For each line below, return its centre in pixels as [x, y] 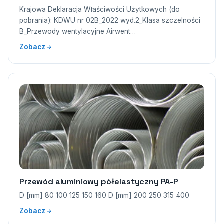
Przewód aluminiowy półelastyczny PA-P [99, 182]
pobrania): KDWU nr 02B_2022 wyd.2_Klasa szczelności [110, 20]
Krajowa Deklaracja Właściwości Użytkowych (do [100, 9]
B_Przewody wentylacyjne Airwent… [78, 31]
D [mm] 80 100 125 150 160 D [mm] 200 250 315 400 [104, 195]
